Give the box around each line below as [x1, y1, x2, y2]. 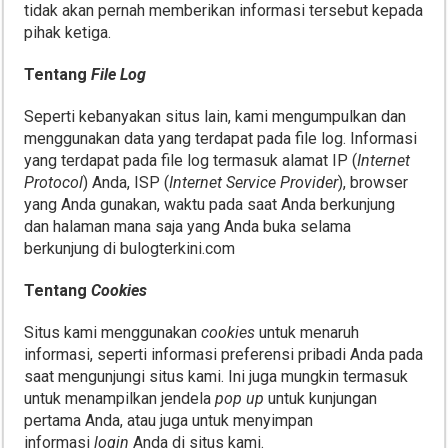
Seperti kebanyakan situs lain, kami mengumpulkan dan [24, 107, 407, 126]
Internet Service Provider [169, 173, 339, 192]
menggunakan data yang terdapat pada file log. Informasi [24, 129, 418, 148]
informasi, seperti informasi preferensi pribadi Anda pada [24, 345, 424, 364]
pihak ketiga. [24, 23, 112, 42]
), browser [338, 173, 409, 192]
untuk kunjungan [268, 389, 378, 408]
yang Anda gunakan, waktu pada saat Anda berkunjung [24, 195, 396, 214]
